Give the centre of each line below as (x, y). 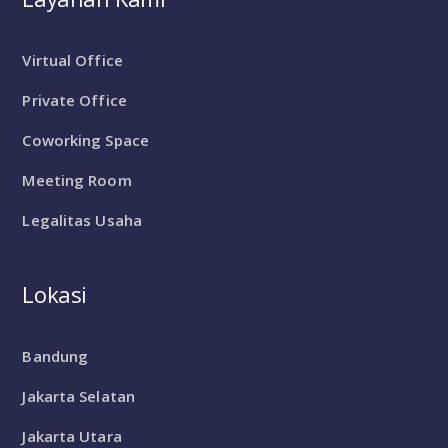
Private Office (74, 100)
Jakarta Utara (72, 436)
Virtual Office (72, 60)
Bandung (55, 356)
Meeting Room (77, 180)
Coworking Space (85, 140)
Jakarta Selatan (78, 396)
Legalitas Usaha (82, 220)
